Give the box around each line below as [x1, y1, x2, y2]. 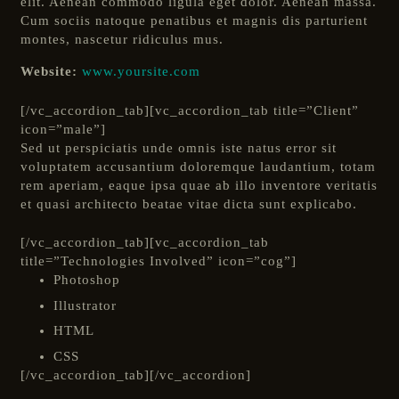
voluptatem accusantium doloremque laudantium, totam [20, 159, 376, 174]
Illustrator [53, 297, 117, 313]
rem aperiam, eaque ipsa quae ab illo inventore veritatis [20, 177, 378, 192]
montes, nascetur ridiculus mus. [20, 32, 224, 46]
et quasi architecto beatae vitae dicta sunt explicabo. [20, 196, 357, 211]
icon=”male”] [20, 121, 106, 136]
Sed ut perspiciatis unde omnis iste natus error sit [20, 140, 337, 155]
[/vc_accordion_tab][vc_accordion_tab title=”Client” [20, 102, 359, 118]
